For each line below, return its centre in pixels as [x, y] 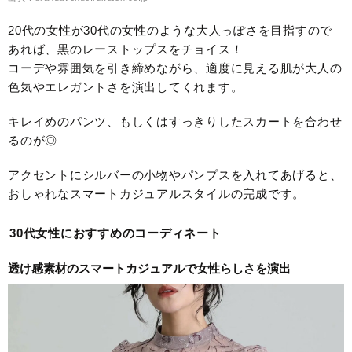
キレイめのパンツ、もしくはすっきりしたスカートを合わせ [175, 121]
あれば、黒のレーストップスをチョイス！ [126, 49]
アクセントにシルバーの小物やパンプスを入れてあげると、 [175, 174]
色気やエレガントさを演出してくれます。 [126, 86]
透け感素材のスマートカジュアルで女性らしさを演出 [149, 268]
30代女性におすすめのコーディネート [115, 233]
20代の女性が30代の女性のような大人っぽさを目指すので [170, 30]
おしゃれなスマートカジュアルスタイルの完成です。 [156, 193]
